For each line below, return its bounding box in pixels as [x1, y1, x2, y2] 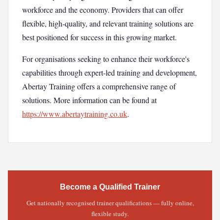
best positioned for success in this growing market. [22, 32, 177, 42]
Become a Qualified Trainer [60, 183, 160, 191]
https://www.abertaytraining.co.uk [22, 109, 127, 119]
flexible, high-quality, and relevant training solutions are [22, 18, 193, 28]
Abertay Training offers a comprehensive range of [22, 81, 176, 91]
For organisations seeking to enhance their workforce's [22, 54, 190, 64]
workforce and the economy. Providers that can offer [22, 4, 183, 15]
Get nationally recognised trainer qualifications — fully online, [26, 198, 194, 207]
